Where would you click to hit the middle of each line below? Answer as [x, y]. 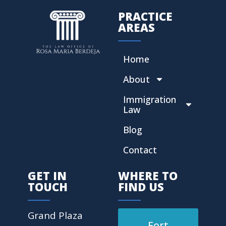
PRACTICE [145, 16]
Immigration [149, 99]
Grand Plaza [55, 215]
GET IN [47, 175]
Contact [140, 150]
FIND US [141, 186]
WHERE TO [148, 175]
